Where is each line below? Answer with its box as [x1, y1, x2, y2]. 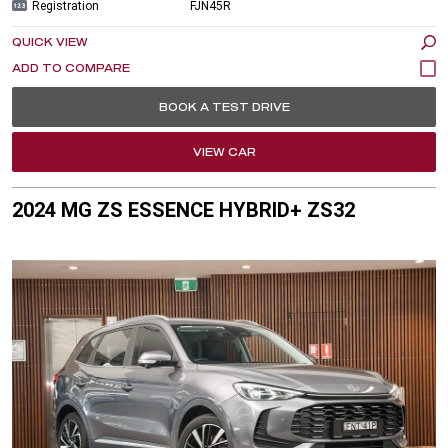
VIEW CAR [192, 145, 256, 158]
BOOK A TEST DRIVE [158, 100, 290, 113]
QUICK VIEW [12, 35, 88, 48]
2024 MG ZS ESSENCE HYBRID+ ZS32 [12, 197, 355, 222]
